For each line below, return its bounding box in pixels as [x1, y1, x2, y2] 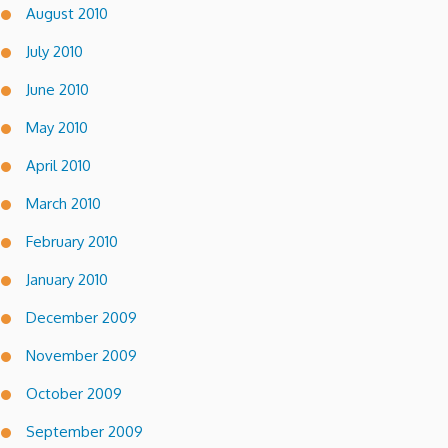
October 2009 [26, 383, 122, 403]
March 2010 [26, 193, 101, 213]
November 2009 [26, 345, 137, 365]
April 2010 [26, 155, 91, 175]
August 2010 [26, 3, 108, 23]
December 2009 [26, 307, 137, 327]
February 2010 [26, 231, 118, 251]
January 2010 [26, 269, 108, 289]
